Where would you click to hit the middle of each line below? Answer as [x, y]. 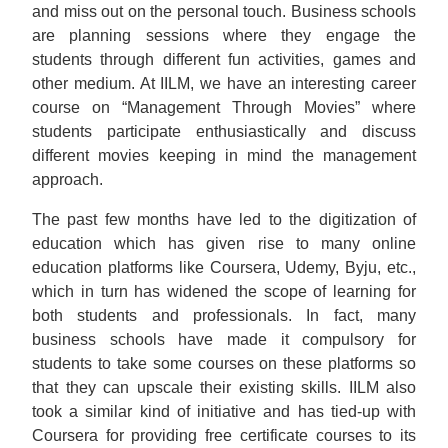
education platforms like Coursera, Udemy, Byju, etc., [224, 267]
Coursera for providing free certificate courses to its [224, 435]
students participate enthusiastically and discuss [224, 131]
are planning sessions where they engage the [224, 35]
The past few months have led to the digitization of [224, 219]
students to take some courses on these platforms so [224, 363]
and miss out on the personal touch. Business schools [224, 11]
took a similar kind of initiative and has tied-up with [224, 411]
